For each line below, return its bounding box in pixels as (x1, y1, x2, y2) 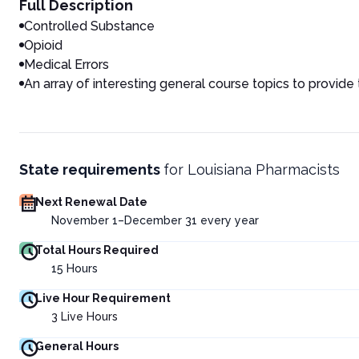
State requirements (19, 160, 160, 178)
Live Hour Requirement (35, 291, 171, 305)
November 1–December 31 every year (51, 213, 259, 227)
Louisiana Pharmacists (188, 160, 340, 178)
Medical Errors (24, 56, 109, 72)
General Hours (35, 339, 119, 353)
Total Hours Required (35, 243, 159, 256)
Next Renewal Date (35, 195, 147, 208)
